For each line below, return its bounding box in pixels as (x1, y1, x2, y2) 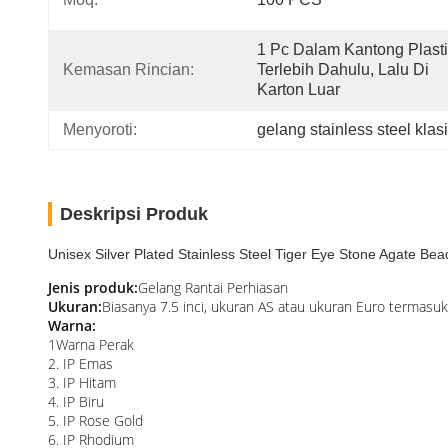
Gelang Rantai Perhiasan (138, 278, 288, 297)
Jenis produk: (48, 278, 138, 297)
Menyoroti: (63, 121, 137, 138)
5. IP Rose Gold (48, 411, 143, 430)
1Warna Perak (48, 335, 134, 354)
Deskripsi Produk (60, 204, 208, 224)
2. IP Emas (48, 354, 113, 373)
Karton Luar (257, 81, 340, 98)
